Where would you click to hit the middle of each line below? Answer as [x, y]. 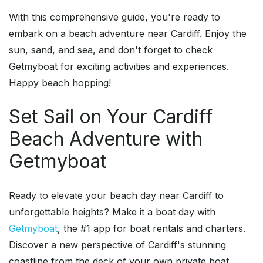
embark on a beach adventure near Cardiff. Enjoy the [128, 34]
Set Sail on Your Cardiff [111, 117]
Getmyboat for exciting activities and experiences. [119, 67]
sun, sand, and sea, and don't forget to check [111, 50]
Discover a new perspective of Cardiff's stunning [117, 245]
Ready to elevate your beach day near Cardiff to [116, 196]
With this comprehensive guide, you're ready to [114, 17]
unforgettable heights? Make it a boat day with [112, 212]
